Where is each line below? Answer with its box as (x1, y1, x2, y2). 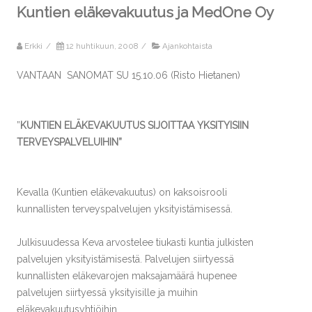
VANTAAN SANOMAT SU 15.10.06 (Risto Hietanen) (17, 70, 240, 81)
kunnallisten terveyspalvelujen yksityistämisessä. (17, 203, 233, 214)
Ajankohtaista (162, 41, 212, 51)
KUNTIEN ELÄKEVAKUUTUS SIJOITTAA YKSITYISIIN (20, 120, 249, 131)
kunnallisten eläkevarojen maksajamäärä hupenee (17, 270, 237, 281)
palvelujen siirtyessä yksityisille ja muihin (17, 287, 198, 298)
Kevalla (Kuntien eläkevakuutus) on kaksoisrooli (17, 187, 227, 198)
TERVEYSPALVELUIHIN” (17, 136, 122, 148)
